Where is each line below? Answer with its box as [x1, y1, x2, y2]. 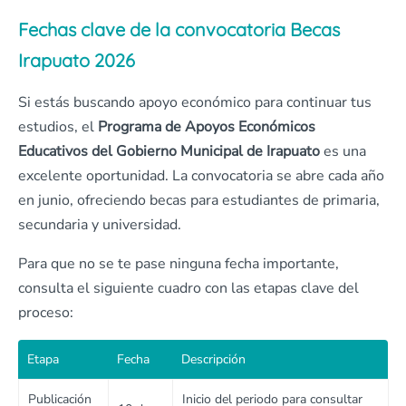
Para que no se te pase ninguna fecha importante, [18, 253, 339, 274]
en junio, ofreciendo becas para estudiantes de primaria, [18, 189, 380, 210]
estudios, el [18, 116, 98, 137]
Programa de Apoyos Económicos [98, 116, 315, 137]
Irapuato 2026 [18, 48, 135, 72]
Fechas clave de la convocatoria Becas [18, 17, 340, 41]
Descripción [181, 350, 246, 368]
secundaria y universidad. [18, 214, 181, 235]
